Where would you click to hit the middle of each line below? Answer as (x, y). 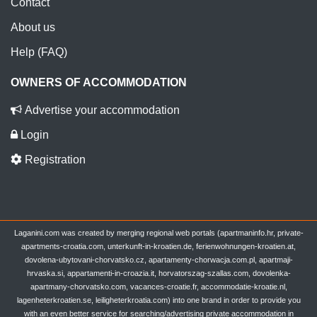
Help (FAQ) (39, 52)
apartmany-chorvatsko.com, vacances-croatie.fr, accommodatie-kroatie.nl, (158, 286)
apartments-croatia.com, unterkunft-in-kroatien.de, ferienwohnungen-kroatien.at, (158, 246)
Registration (54, 159)
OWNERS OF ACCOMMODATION (99, 82)
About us (33, 27)
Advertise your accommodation (101, 110)
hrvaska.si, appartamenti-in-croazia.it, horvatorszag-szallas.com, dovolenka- (158, 273)
